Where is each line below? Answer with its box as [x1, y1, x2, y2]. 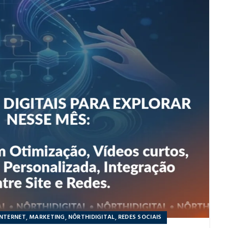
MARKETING [29, 212, 65, 222]
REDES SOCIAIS [118, 212, 162, 222]
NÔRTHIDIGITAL [68, 212, 115, 222]
